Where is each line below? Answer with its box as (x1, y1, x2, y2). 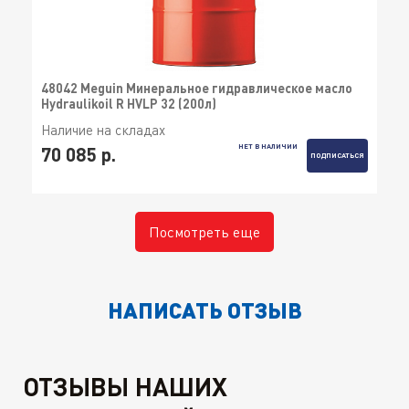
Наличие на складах (41, 121, 165, 139)
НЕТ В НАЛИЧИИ (237, 141, 298, 151)
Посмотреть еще (149, 223, 260, 242)
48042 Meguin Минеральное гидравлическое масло (41, 80, 352, 97)
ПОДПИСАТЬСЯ (310, 151, 364, 161)
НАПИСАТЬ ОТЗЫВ (107, 296, 302, 324)
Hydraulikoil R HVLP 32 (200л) (41, 96, 216, 112)
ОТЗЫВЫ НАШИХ (23, 371, 227, 403)
